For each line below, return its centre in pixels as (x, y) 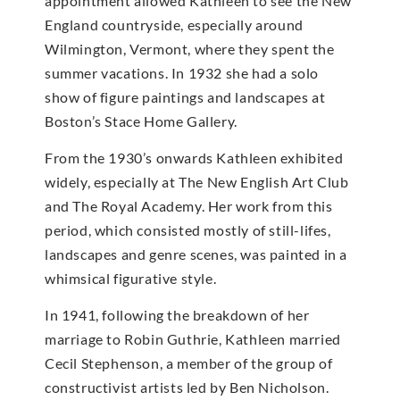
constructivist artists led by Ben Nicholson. (187, 387)
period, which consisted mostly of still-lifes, (188, 230)
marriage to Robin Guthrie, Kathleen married (193, 339)
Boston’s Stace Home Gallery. (141, 121)
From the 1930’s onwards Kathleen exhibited (194, 158)
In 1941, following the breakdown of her (177, 315)
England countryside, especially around (174, 24)
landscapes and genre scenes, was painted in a (196, 254)
